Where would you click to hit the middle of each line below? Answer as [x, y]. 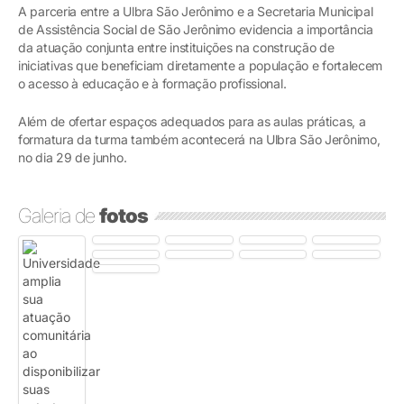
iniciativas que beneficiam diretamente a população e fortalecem [201, 65]
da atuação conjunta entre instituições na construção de [176, 47]
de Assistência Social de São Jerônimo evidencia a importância [196, 29]
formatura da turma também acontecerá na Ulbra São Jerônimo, [199, 139]
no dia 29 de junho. [73, 157]
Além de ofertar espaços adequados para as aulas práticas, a [192, 121]
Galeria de [59, 215]
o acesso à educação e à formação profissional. [152, 83]
